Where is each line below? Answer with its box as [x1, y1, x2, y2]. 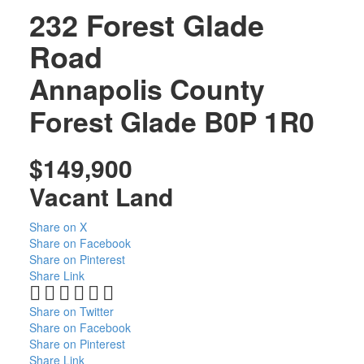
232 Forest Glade [28, 2, 264, 45]
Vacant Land [28, 178, 173, 214]
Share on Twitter [28, 302, 114, 319]
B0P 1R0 [203, 101, 314, 141]
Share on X [28, 218, 87, 235]
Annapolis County [28, 68, 265, 108]
